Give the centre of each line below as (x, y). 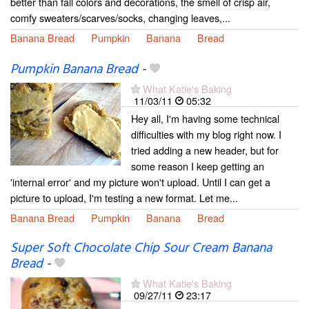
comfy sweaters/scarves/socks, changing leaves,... (120, 18)
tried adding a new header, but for (205, 150)
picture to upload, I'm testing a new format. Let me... (124, 198)
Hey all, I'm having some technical (205, 119)
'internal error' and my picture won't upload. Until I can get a (140, 182)
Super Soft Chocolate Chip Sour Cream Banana (141, 249)
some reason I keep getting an (198, 166)
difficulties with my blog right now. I (206, 134)
